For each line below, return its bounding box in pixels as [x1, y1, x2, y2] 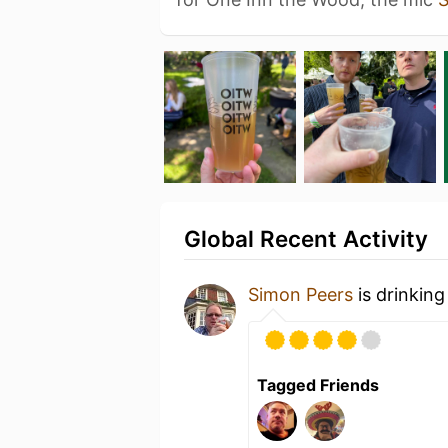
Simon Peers [248, 283, 353, 305]
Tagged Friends [257, 374, 379, 395]
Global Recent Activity [184, 224, 428, 252]
